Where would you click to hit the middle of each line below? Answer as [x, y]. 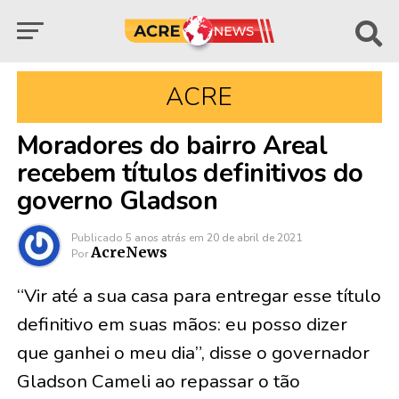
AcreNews [129, 252]
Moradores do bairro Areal [172, 146]
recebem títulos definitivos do [190, 173]
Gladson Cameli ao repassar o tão [158, 381]
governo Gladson [117, 201]
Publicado [97, 238]
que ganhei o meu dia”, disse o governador [193, 353]
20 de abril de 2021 [254, 238]
